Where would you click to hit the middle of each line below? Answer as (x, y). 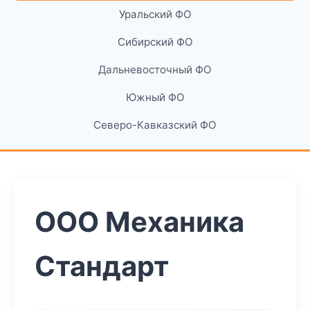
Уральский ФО (155, 14)
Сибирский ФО (155, 42)
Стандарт (102, 266)
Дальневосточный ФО (155, 70)
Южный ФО (155, 97)
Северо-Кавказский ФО (155, 125)
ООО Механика (139, 222)
